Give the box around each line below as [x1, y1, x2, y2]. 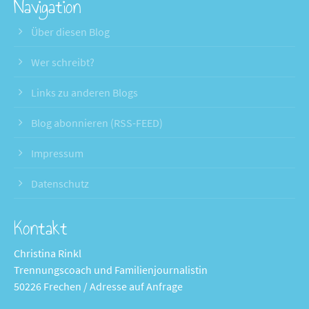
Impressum [31, 146, 84, 160]
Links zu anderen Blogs [31, 85, 139, 99]
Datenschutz [31, 176, 90, 190]
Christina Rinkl [14, 246, 82, 260]
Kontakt [14, 213, 68, 243]
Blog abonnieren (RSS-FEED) [31, 115, 163, 130]
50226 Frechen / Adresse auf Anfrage [14, 279, 183, 293]
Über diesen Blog [31, 24, 110, 39]
